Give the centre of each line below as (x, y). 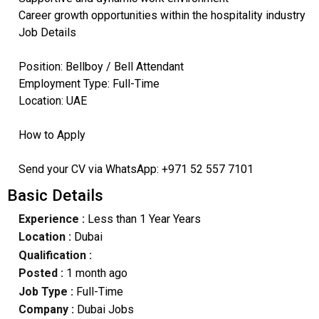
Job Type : (47, 291)
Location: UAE (52, 100)
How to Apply (52, 135)
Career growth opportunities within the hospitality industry (162, 15)
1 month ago (96, 273)
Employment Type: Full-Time (89, 83)
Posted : (42, 273)
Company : (46, 309)
